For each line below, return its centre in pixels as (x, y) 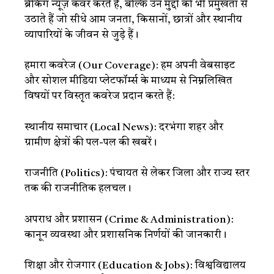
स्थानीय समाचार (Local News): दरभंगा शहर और (124, 127)
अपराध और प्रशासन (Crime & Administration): (129, 220)
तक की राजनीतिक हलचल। (78, 189)
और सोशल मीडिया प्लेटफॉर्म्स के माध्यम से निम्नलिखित (128, 81)
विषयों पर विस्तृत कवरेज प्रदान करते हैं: (100, 96)
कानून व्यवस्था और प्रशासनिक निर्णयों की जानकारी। (125, 235)
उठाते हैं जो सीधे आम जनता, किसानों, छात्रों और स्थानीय (133, 20)
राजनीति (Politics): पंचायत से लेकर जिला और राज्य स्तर (137, 173)
